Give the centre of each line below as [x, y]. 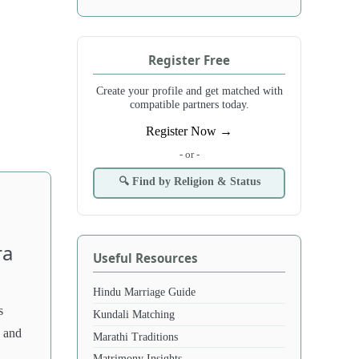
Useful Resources [146, 258]
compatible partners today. [189, 104]
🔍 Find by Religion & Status [189, 182]
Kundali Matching [134, 315]
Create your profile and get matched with [189, 90]
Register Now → [189, 131]
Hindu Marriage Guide [145, 292]
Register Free [189, 60]
